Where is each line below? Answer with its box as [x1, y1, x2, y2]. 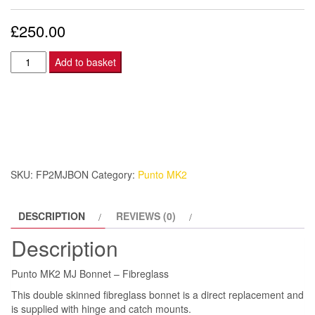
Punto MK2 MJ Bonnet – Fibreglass [11, 266, 169, 281]
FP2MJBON [36, 167, 89, 181]
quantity [10, 157, 50, 172]
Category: [91, 167, 138, 181]
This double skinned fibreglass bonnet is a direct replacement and [11, 287, 304, 302]
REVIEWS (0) [116, 208, 176, 223]
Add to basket [54, 54, 116, 69]
